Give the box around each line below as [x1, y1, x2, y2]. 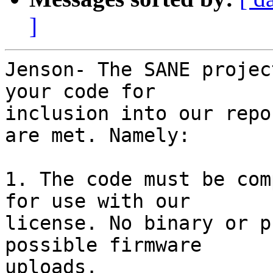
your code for [5, 80, 155, 103]
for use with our [5, 190, 190, 213]
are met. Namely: [5, 124, 190, 147]
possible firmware [5, 234, 202, 257]
